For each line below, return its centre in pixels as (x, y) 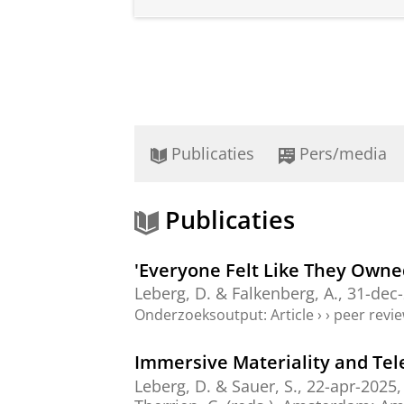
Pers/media (341, 154)
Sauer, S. (265, 386)
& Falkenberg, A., (279, 294)
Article (292, 315)
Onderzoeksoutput (199, 315)
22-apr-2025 (352, 386)
